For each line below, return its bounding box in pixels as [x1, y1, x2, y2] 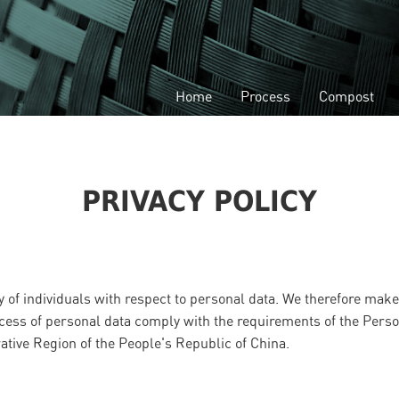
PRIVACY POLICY [82, 184, 317, 218]
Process [240, 88, 290, 105]
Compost [319, 88, 374, 105]
